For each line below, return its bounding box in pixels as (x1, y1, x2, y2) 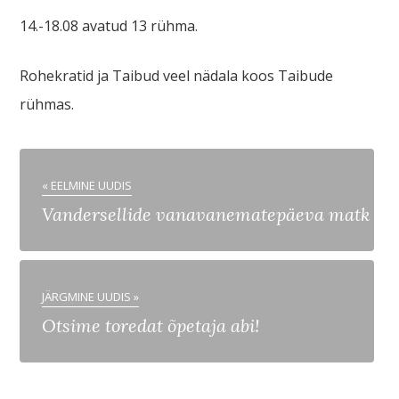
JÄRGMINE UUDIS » (42, 289, 140, 305)
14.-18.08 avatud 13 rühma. (20, 16, 202, 36)
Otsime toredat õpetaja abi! (42, 314, 260, 337)
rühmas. (20, 94, 75, 114)
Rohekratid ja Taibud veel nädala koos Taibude (20, 66, 334, 85)
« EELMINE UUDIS (42, 177, 133, 193)
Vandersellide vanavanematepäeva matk (42, 203, 370, 225)
